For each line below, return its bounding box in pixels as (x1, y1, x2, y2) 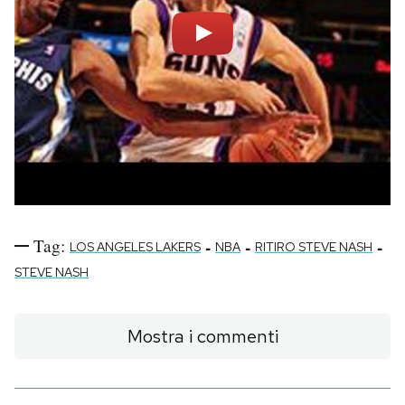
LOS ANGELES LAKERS (70, 239, 201, 256)
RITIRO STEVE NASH (255, 239, 372, 256)
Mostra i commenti (127, 325, 278, 349)
